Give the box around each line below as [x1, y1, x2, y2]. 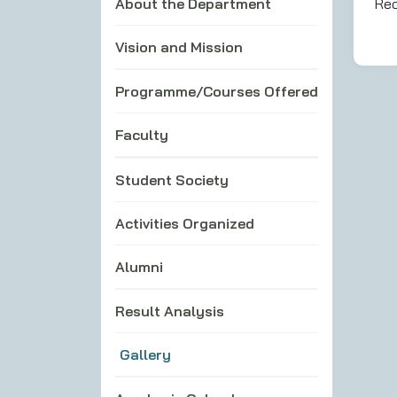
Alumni [115, 257, 163, 276]
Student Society [115, 170, 229, 189]
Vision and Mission [115, 37, 243, 56]
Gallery [120, 345, 171, 363]
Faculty [115, 125, 168, 144]
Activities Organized [115, 214, 254, 232]
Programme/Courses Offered [115, 82, 318, 100]
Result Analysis [115, 301, 224, 320]
